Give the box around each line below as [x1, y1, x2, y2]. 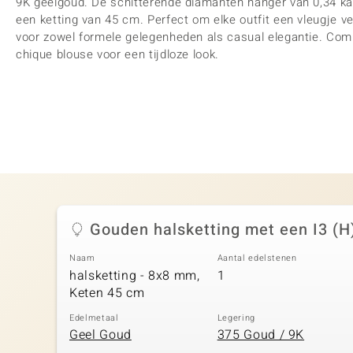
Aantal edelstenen [217, 251, 297, 265]
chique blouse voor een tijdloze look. [16, 46, 220, 63]
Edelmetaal [69, 310, 119, 325]
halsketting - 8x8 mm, [69, 266, 200, 285]
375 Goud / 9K [217, 325, 305, 344]
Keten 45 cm [69, 283, 145, 303]
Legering [217, 310, 255, 325]
